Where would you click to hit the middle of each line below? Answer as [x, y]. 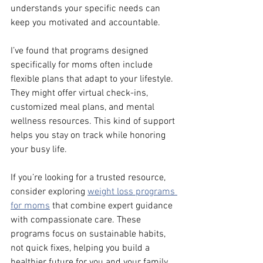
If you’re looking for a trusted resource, [89, 178]
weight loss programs [132, 192]
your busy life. [39, 149]
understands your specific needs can [87, 9]
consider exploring [49, 192]
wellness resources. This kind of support [94, 121]
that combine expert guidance [112, 206]
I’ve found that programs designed [81, 51]
